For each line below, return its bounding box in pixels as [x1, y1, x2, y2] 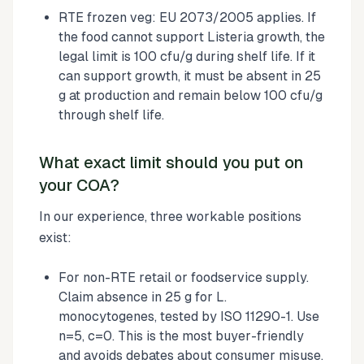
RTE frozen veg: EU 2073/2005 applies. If [58, 10, 316, 25]
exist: [39, 230, 71, 245]
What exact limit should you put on [39, 154, 304, 171]
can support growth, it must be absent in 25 [58, 68, 321, 84]
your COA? [39, 176, 119, 194]
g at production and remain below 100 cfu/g [58, 88, 323, 103]
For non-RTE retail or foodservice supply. [58, 270, 309, 285]
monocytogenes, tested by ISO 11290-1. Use [58, 309, 319, 324]
